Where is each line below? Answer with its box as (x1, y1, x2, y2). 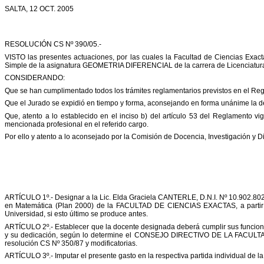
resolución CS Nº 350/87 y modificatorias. (5, 239, 137, 247)
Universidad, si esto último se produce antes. (5, 210, 148, 219)
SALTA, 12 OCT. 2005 (5, 5, 74, 13)
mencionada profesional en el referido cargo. (5, 120, 148, 128)
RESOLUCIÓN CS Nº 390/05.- (5, 40, 101, 48)
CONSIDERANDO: (5, 74, 65, 82)
